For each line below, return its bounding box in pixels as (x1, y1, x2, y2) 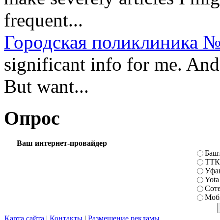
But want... (4, 75, 89, 97)
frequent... (4, 9, 83, 30)
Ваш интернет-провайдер (16, 139, 107, 148)
